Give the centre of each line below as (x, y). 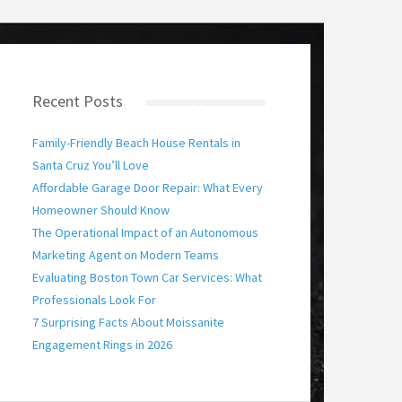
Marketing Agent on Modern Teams (126, 255)
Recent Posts (78, 101)
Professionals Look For (94, 300)
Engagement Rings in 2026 (102, 345)
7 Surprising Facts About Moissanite (128, 322)
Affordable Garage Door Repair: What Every (148, 188)
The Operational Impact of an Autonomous (145, 232)
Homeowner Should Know (101, 210)
